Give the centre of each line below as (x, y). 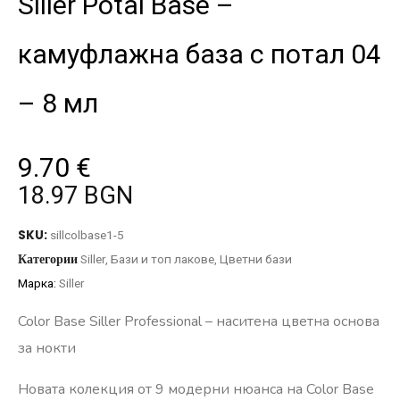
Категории (48, 259)
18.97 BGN (75, 196)
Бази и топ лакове (162, 259)
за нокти (47, 348)
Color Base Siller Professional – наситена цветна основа (199, 321)
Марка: (38, 283)
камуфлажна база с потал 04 (200, 54)
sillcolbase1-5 (87, 235)
